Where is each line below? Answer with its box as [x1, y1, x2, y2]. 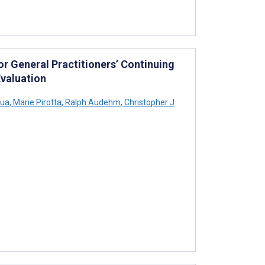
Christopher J [122, 97, 174, 107]
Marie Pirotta [11, 97, 62, 107]
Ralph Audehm [63, 97, 121, 107]
